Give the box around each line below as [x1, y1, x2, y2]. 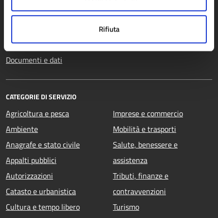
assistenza [113, 154, 147, 166]
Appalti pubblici [6, 154, 56, 166]
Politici [6, 23, 28, 35]
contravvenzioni [113, 185, 166, 197]
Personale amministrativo [6, 38, 91, 50]
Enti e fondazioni [6, 7, 61, 19]
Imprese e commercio [113, 108, 183, 119]
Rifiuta [98, 23, 120, 35]
